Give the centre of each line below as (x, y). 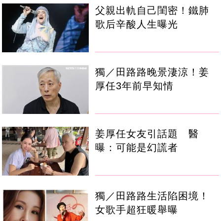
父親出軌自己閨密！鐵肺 (152, 11)
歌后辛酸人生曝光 (137, 24)
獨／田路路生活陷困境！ (152, 196)
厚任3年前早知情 (135, 86)
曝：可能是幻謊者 (137, 148)
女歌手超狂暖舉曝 (137, 209)
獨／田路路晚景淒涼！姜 (152, 72)
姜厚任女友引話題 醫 (147, 134)
